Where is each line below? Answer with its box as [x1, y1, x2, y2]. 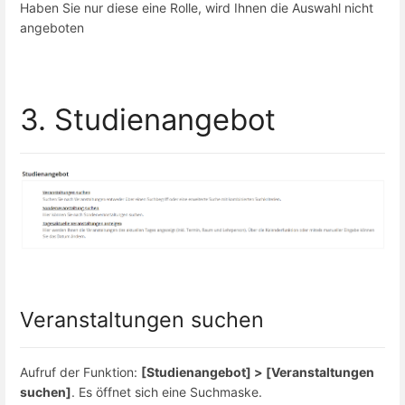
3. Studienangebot [20, 101, 276, 138]
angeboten [20, 19, 84, 35]
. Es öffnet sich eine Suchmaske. [71, 383, 262, 400]
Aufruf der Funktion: [20, 363, 141, 380]
